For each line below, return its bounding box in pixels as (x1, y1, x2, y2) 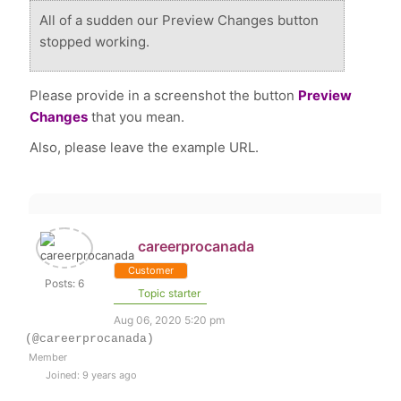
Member (29, 351, 68, 363)
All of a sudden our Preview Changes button (39, 12, 320, 29)
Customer (128, 264, 175, 277)
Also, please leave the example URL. (30, 139, 260, 156)
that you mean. (88, 108, 185, 125)
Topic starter (135, 286, 201, 300)
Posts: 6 (45, 277, 85, 290)
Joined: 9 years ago (43, 369, 138, 381)
